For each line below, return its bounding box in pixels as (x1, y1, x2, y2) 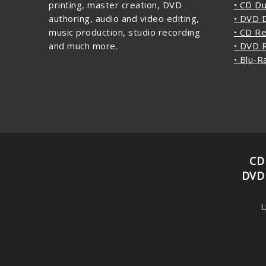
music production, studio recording (49, 26, 200, 38)
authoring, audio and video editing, (49, 12, 199, 24)
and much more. (49, 39, 118, 52)
